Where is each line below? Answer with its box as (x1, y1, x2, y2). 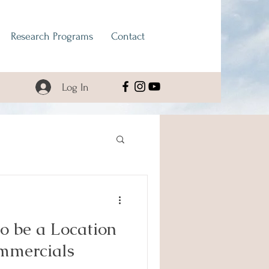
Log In (61, 81, 89, 93)
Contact (111, 31, 145, 42)
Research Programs (11, 31, 93, 42)
